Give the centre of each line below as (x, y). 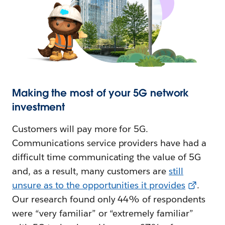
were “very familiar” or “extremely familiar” (103, 213)
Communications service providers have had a (109, 143)
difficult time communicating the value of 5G (107, 157)
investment (39, 107)
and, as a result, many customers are (91, 171)
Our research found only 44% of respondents (109, 199)
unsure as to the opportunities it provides (99, 185)
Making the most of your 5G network (101, 93)
